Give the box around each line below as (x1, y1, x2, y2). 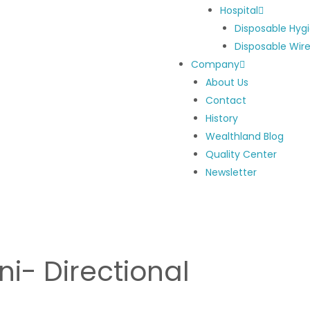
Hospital (220, 3, 258, 17)
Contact (206, 93, 246, 107)
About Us (206, 75, 248, 89)
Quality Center (206, 147, 277, 161)
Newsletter (206, 165, 257, 179)
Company (191, 57, 239, 71)
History (206, 111, 238, 125)
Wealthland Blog (206, 129, 284, 143)
